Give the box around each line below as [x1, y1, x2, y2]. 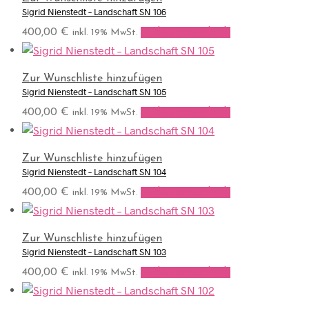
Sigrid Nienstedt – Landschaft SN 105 [22, 86, 166, 98]
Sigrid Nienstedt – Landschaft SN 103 [22, 246, 166, 257]
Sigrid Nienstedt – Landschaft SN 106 [22, 6, 166, 18]
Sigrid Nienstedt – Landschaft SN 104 [22, 166, 166, 178]
